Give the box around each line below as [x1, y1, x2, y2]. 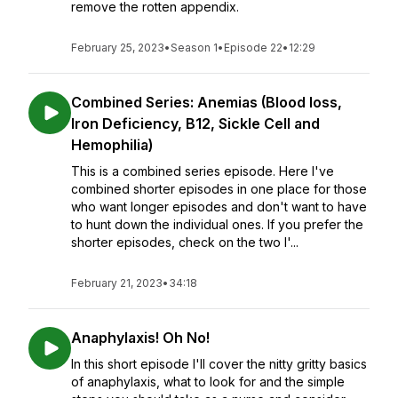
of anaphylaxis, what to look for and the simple [71, 374, 345, 389]
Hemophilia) [71, 136, 153, 154]
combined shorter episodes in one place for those [71, 181, 367, 196]
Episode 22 [224, 41, 283, 54]
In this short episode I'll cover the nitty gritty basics [71, 356, 367, 371]
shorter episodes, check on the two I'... [71, 235, 298, 250]
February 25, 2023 [71, 41, 164, 54]
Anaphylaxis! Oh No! [71, 329, 210, 346]
